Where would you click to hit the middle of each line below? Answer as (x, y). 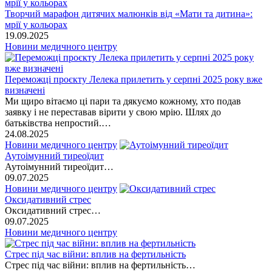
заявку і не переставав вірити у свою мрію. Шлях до (113, 112)
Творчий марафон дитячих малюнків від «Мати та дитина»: (129, 13)
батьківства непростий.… (58, 123)
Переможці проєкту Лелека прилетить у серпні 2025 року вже (134, 79)
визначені (25, 90)
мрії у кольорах (36, 24)
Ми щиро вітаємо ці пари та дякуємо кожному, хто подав (123, 101)
